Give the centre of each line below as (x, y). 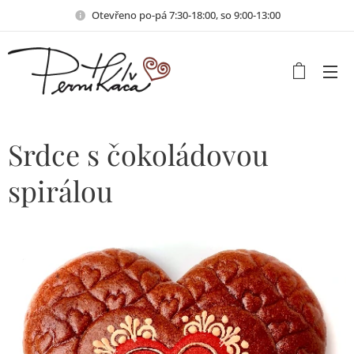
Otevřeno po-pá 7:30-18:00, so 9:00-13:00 (186, 15)
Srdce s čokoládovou (138, 154)
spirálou (60, 190)
